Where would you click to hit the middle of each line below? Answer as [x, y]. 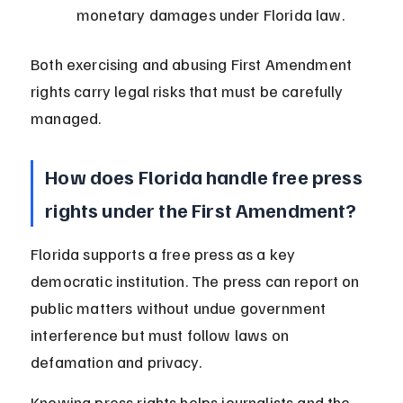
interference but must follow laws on [162, 335]
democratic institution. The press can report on [197, 281]
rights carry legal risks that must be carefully [189, 91]
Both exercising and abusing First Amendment [193, 64]
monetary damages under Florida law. [210, 15]
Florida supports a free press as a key [165, 254]
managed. [66, 118]
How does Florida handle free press [206, 177]
